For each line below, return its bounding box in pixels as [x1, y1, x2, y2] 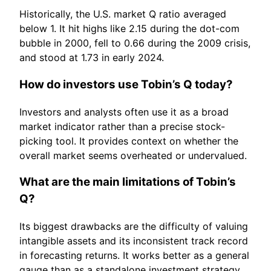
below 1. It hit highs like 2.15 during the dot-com [19, 22, 240, 35]
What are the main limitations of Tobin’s [19, 175, 236, 189]
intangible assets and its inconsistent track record [19, 235, 248, 247]
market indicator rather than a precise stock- [19, 120, 225, 132]
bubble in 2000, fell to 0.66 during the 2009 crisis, [19, 37, 250, 50]
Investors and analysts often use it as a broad [19, 105, 229, 118]
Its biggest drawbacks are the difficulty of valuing [19, 220, 248, 233]
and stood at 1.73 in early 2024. [19, 51, 164, 64]
